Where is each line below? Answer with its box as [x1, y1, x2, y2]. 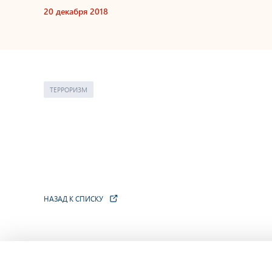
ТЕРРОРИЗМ [50, 85, 87, 94]
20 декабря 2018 [44, 5, 108, 17]
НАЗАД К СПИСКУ [44, 194, 103, 203]
